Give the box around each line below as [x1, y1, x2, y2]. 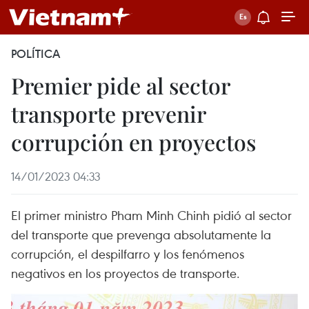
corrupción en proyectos [11, 127, 256, 157]
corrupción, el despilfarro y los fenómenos [11, 245, 244, 262]
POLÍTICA [11, 46, 60, 61]
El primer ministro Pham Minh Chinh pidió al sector [11, 206, 292, 223]
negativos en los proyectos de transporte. [11, 264, 240, 281]
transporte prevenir [11, 99, 206, 128]
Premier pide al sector [11, 70, 230, 100]
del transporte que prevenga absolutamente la [11, 226, 271, 243]
